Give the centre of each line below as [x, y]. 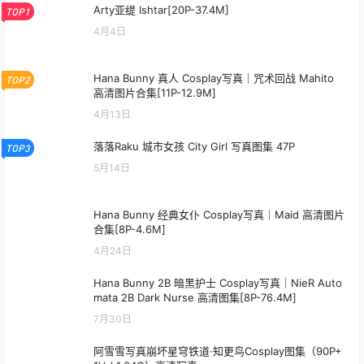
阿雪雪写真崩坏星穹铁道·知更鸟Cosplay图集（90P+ [218, 351]
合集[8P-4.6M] [130, 230]
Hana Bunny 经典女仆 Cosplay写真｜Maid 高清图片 [219, 215]
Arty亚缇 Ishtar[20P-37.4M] [161, 10]
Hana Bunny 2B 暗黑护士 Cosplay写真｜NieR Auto [218, 283]
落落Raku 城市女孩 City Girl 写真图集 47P [194, 147]
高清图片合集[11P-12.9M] [155, 93]
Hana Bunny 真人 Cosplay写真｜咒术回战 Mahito [214, 78]
